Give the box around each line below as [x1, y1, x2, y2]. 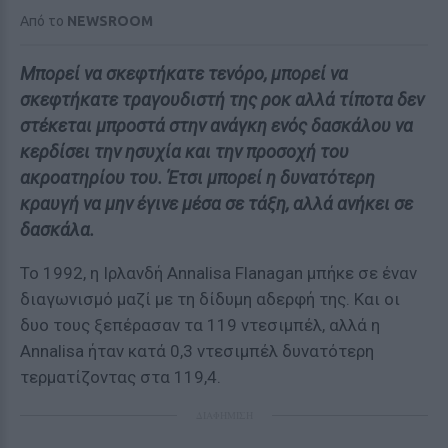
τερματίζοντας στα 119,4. [20, 367, 221, 387]
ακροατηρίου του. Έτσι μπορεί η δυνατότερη [20, 167, 375, 188]
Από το [20, 13, 67, 29]
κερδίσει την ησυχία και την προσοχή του [20, 141, 349, 162]
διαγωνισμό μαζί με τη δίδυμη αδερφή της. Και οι [20, 289, 400, 309]
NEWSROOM [67, 13, 153, 29]
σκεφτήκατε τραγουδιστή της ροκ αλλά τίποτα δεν [20, 89, 424, 110]
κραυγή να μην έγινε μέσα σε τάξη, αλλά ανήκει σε [20, 193, 413, 214]
